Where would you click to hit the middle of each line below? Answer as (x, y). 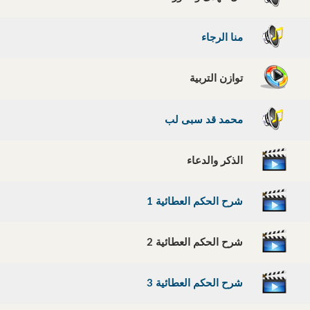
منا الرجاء (225, 38)
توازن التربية (219, 79)
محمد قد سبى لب (206, 120)
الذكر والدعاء (217, 161)
